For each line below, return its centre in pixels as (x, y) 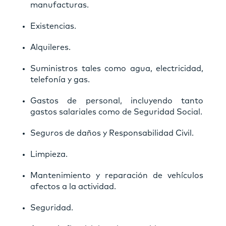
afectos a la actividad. (73, 186)
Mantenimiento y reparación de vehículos (117, 175)
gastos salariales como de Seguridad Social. (116, 112)
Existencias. (53, 26)
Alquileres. (50, 47)
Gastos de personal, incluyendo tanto (117, 101)
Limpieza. (49, 154)
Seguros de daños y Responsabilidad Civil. (112, 133)
